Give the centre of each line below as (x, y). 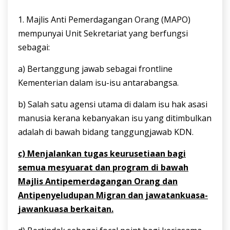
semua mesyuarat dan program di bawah (103, 168)
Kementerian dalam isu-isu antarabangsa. (98, 83)
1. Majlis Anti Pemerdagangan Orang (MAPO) (104, 20)
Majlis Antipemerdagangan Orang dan (98, 181)
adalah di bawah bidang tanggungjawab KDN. (106, 132)
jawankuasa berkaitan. (66, 209)
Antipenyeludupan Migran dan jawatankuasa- (113, 195)
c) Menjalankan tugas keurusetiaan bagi (102, 154)
